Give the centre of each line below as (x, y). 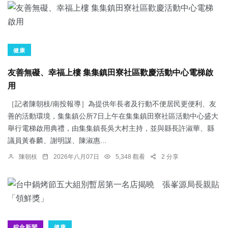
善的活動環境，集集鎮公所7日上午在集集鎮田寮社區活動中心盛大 (113, 116)
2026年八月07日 (76, 157)
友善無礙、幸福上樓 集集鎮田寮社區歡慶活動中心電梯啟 (110, 73)
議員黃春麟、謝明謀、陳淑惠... (57, 141)
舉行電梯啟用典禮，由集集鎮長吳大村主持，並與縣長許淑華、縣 (111, 129)
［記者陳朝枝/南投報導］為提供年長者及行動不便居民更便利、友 (112, 104)
